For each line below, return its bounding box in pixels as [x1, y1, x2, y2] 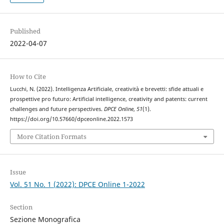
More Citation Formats [16, 132, 86, 141]
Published [9, 26, 40, 35]
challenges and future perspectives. [9, 105, 104, 112]
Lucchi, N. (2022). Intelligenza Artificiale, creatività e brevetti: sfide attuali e [9, 85, 203, 92]
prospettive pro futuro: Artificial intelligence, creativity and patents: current [9, 95, 207, 102]
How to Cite [9, 71, 46, 81]
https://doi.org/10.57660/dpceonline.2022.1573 [9, 115, 133, 122]
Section [9, 202, 32, 212]
